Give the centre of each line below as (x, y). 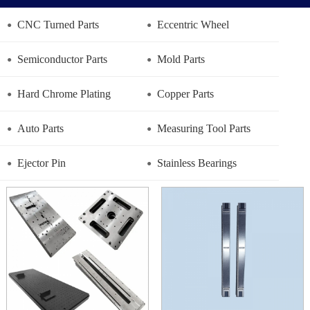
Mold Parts (181, 60)
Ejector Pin (42, 163)
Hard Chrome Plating (64, 94)
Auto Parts (40, 129)
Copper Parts (185, 94)
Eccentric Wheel (193, 25)
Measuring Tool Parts (203, 129)
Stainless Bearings (197, 163)
